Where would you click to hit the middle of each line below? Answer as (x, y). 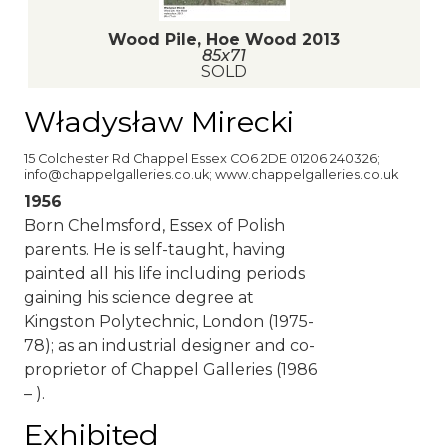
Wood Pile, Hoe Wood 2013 (224, 39)
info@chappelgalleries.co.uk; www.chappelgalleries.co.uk (211, 175)
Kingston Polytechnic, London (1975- (169, 322)
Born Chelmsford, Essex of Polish (154, 226)
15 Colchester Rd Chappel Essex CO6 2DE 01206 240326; (202, 159)
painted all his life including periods (164, 274)
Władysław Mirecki (159, 121)
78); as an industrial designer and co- (169, 346)
